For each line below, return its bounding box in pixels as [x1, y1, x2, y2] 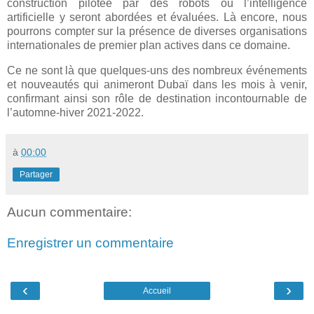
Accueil [143, 286, 171, 296]
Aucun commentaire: [7, 205, 132, 220]
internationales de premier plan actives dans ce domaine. [7, 39, 290, 52]
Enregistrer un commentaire [7, 235, 174, 250]
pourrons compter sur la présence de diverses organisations [7, 25, 307, 38]
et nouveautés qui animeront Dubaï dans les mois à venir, [7, 78, 307, 91]
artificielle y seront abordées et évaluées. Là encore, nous [7, 11, 307, 24]
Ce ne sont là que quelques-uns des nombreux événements [7, 64, 307, 77]
